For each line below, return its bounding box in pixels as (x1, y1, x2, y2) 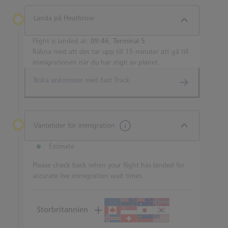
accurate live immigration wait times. (33, 172, 144, 180)
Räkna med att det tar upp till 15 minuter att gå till (33, 47, 188, 56)
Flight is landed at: (33, 37, 91, 45)
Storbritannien (37, 205, 88, 215)
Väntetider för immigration (34, 121, 115, 130)
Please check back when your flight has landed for (33, 161, 185, 169)
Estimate (49, 142, 74, 151)
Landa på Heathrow (34, 14, 94, 22)
